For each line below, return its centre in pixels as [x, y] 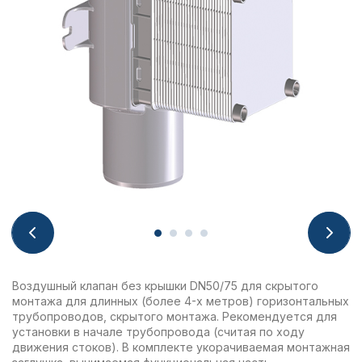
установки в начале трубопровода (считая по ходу [158, 332]
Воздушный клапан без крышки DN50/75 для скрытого [165, 286]
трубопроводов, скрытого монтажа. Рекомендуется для [175, 316]
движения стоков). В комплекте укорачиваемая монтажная [181, 347]
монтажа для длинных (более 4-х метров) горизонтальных [181, 301]
